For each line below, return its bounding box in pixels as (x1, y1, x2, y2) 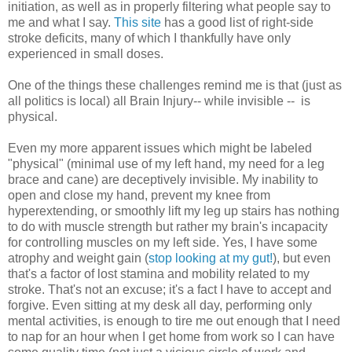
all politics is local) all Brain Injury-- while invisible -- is (8, 93, 310, 108)
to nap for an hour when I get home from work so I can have (8, 329, 335, 343)
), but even (273, 251, 331, 265)
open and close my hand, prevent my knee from (8, 188, 270, 202)
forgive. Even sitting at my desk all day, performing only (8, 298, 312, 312)
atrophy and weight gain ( (8, 251, 148, 265)
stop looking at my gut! (148, 251, 273, 265)
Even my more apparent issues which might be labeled (8, 141, 312, 155)
